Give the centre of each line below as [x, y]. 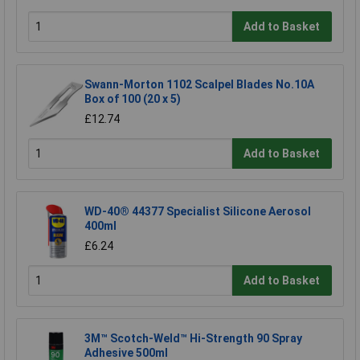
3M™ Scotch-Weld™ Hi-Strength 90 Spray [193, 339]
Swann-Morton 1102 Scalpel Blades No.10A [199, 85]
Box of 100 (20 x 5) [133, 99]
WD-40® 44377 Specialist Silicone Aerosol [198, 212]
